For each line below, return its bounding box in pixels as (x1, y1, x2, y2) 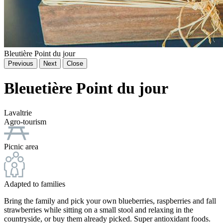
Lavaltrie (4, 108, 32, 117)
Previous (8, 59, 33, 67)
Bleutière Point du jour (4, 49, 75, 58)
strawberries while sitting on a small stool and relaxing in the (4, 205, 193, 214)
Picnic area (4, 142, 38, 151)
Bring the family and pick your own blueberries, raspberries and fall (4, 196, 216, 205)
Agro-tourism (4, 117, 46, 126)
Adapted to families (4, 179, 65, 188)
